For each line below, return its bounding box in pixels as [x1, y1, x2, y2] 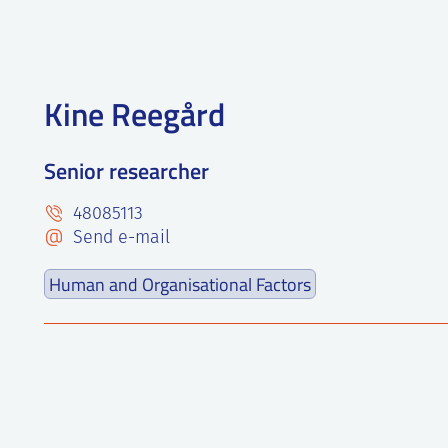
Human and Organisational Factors [49, 272, 311, 296]
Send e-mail [68, 229, 170, 248]
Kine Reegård [44, 91, 225, 136]
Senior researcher [44, 155, 209, 186]
